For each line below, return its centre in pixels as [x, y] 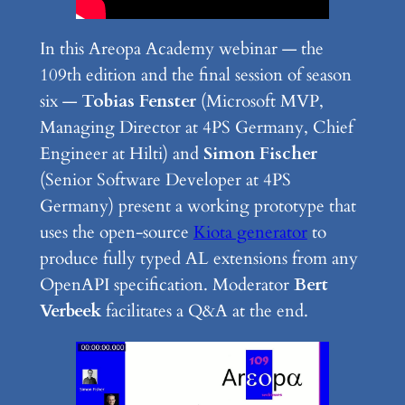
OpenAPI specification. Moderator [166, 284]
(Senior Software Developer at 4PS [165, 179]
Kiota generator [250, 232]
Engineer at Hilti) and [121, 153]
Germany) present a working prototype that [198, 206]
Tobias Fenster [138, 101]
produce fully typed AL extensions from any [198, 258]
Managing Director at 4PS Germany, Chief [196, 127]
